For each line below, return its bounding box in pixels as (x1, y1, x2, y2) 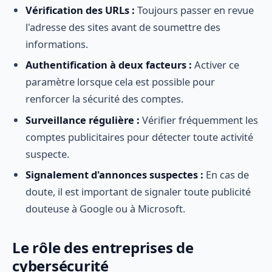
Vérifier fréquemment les (140, 112, 259, 127)
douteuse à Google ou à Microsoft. (25, 202, 186, 216)
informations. (25, 37, 89, 52)
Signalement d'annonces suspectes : (25, 168, 204, 182)
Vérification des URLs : (25, 3, 135, 18)
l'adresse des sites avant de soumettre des (25, 20, 221, 35)
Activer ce (192, 58, 240, 72)
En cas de (203, 168, 250, 182)
